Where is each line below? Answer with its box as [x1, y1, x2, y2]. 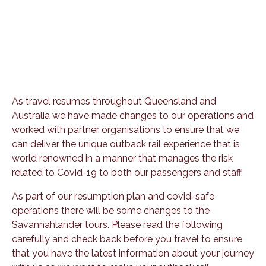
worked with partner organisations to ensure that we [12, 123, 239, 135]
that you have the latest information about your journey [12, 247, 254, 259]
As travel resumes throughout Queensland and [12, 95, 216, 107]
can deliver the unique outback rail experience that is [12, 138, 240, 150]
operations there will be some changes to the [12, 204, 210, 216]
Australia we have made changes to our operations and [12, 109, 254, 121]
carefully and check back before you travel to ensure [12, 233, 242, 245]
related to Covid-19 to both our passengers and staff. [12, 166, 243, 178]
